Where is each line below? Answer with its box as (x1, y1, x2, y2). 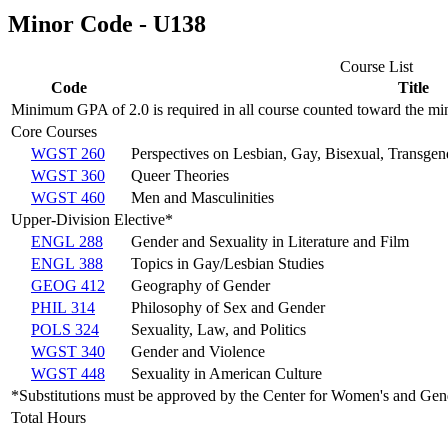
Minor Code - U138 (8, 11, 206, 38)
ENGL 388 (31, 255, 103, 273)
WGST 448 (31, 365, 105, 383)
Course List (340, 58, 413, 76)
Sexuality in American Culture (131, 365, 322, 383)
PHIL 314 (31, 299, 95, 317)
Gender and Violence (131, 343, 265, 361)
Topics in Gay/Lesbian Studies (131, 255, 324, 273)
